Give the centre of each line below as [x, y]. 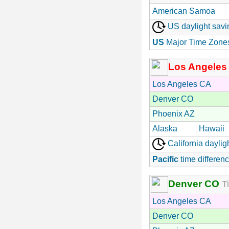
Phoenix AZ [174, 113]
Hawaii [212, 128]
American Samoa [184, 11]
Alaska [165, 128]
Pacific [165, 159]
